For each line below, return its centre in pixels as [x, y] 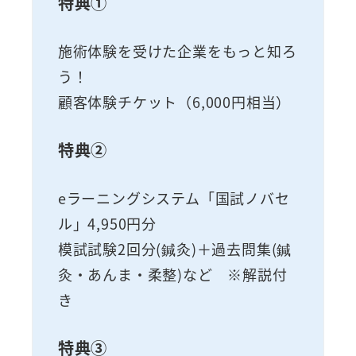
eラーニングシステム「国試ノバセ [174, 198]
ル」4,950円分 [107, 224]
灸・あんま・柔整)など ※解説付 [172, 275]
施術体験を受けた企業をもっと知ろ [177, 51]
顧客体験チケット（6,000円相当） [174, 102]
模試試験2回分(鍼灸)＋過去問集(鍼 [175, 249]
